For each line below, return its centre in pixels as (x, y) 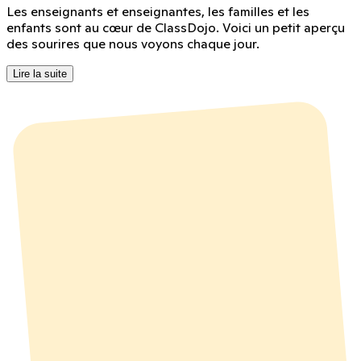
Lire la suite (40, 73)
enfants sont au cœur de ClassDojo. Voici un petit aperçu (176, 27)
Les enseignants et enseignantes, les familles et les (158, 11)
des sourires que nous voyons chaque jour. (133, 43)
